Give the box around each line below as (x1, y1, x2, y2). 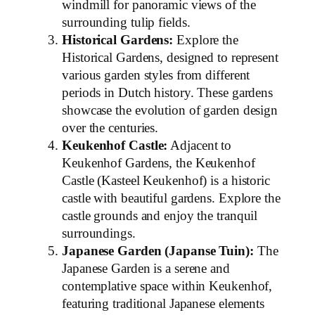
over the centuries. (62, 120, 159, 135)
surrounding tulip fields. (62, 15, 191, 30)
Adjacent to (167, 138, 232, 153)
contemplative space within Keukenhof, (62, 278, 273, 293)
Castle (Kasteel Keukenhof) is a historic (62, 173, 270, 188)
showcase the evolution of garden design (62, 103, 278, 117)
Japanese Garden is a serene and (62, 261, 230, 276)
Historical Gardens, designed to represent (62, 50, 278, 65)
